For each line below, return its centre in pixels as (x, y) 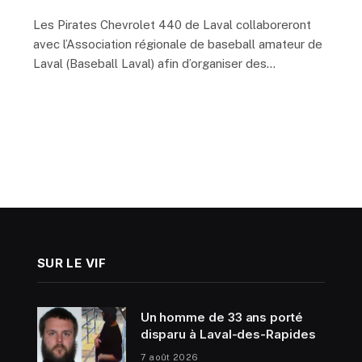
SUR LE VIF (72, 263)
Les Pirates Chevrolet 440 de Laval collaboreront (172, 25)
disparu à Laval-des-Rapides (228, 335)
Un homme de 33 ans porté (221, 318)
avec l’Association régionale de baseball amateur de (178, 44)
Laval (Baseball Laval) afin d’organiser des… (154, 64)
